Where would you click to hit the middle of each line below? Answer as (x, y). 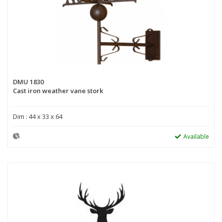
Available (196, 136)
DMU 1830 (28, 82)
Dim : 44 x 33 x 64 (38, 116)
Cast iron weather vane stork (58, 90)
